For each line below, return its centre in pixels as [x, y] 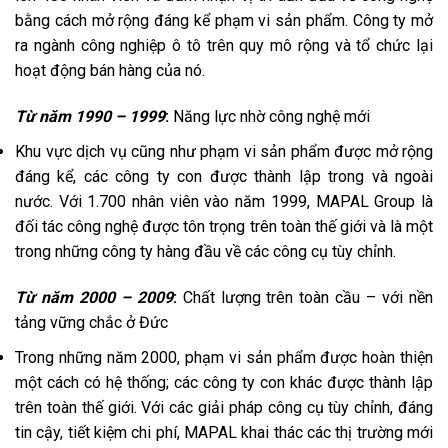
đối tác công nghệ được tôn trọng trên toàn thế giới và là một [224, 226]
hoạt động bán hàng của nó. [110, 71]
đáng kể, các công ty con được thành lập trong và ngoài [224, 176]
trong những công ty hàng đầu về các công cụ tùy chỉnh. [205, 251]
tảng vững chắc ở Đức [91, 322]
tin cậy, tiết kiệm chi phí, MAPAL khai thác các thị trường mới [224, 432]
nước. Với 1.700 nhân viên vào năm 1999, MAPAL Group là [224, 201]
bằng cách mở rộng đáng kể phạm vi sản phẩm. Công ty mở [224, 21]
